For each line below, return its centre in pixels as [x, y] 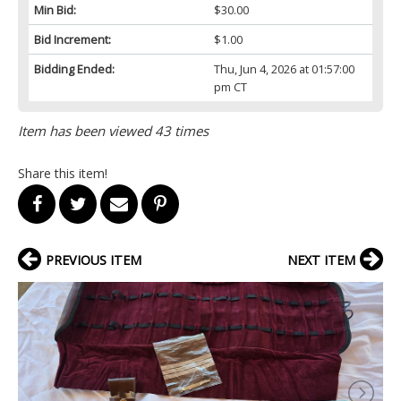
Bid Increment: [73, 39]
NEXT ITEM [321, 260]
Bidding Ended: [74, 68]
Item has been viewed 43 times [113, 130]
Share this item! [63, 173]
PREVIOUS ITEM [94, 260]
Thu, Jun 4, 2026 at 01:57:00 [284, 68]
